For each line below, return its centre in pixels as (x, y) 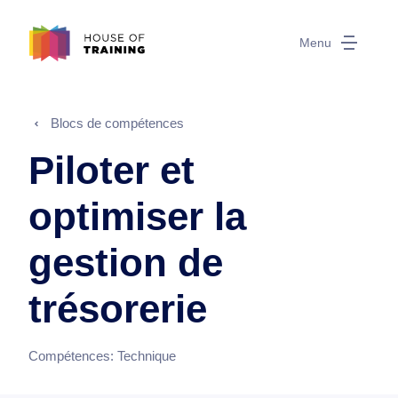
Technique (147, 356)
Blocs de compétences (117, 123)
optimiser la (137, 216)
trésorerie (118, 309)
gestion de (126, 263)
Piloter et (111, 170)
